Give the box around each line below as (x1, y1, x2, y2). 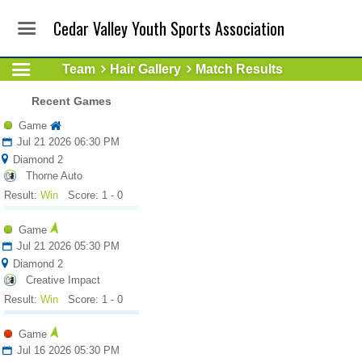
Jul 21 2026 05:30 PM (13, 240, 120, 252)
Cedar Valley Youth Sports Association (53, 16, 285, 40)
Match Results (196, 62, 284, 76)
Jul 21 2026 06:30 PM (13, 136, 120, 148)
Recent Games (31, 95, 112, 107)
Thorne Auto (25, 170, 82, 182)
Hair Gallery (110, 62, 182, 76)
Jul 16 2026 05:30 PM (13, 344, 120, 356)
